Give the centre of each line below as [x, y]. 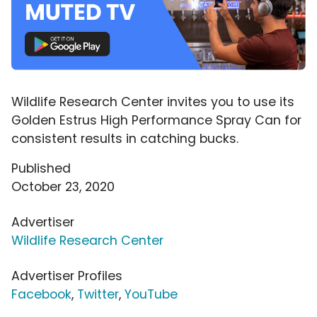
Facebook [41, 294]
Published [41, 168]
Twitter [98, 294]
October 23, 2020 [63, 186]
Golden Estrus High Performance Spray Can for [156, 120]
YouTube [151, 294]
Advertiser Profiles [67, 276]
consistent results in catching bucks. [125, 138]
